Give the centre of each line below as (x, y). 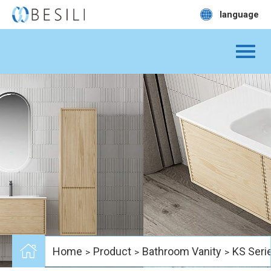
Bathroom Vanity (182, 251)
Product (112, 251)
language (239, 14)
